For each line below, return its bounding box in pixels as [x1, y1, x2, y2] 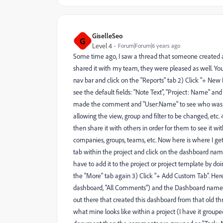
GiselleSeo [92, 31, 123, 40]
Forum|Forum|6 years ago [118, 42, 180, 49]
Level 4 [92, 41, 112, 50]
